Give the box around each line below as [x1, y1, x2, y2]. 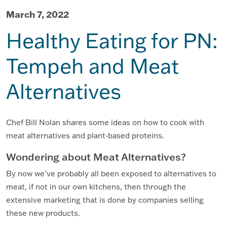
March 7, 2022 [6, 8, 69, 21]
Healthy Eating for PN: [6, 27, 218, 54]
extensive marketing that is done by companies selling [6, 195, 204, 205]
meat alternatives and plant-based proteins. [6, 131, 164, 141]
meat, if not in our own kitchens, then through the [6, 182, 186, 192]
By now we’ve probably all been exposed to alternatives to [6, 169, 216, 179]
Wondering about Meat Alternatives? [6, 150, 186, 164]
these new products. [6, 208, 80, 218]
